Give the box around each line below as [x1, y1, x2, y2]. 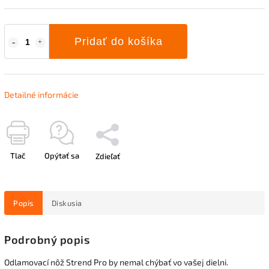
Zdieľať [95, 151, 120, 161]
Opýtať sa [44, 150, 79, 160]
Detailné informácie [4, 89, 79, 100]
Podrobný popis [4, 232, 89, 246]
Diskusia [51, 198, 82, 208]
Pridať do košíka [74, 35, 163, 47]
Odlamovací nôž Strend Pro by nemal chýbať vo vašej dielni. [4, 256, 228, 267]
